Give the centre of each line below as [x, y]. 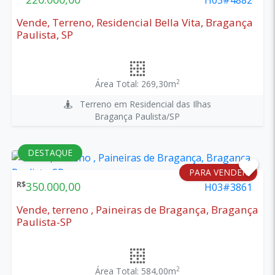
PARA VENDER [219, 172]
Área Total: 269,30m [135, 83]
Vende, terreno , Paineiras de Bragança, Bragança [137, 209]
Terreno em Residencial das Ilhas [141, 104]
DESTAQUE [50, 152]
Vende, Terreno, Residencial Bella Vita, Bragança [134, 22]
